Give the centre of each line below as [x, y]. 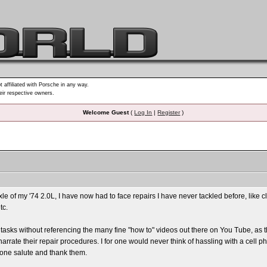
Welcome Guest [106, 112]
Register [169, 112]
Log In [143, 112]
